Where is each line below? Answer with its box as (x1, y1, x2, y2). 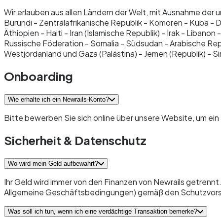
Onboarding (4, 69, 73, 84)
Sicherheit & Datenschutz (4, 133, 147, 148)
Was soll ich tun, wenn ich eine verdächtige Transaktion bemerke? (8, 207, 197, 215)
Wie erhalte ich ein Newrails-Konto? (8, 96, 109, 104)
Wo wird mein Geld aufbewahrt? (8, 159, 98, 167)
